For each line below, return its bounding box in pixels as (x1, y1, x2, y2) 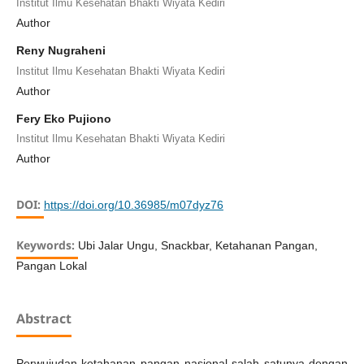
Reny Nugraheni (15, 44, 106, 58)
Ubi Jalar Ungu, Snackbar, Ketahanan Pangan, (77, 239, 318, 253)
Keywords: (15, 237, 78, 253)
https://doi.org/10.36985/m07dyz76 (43, 198, 223, 212)
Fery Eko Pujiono (15, 111, 111, 125)
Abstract (15, 310, 71, 328)
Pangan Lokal (15, 259, 87, 273)
